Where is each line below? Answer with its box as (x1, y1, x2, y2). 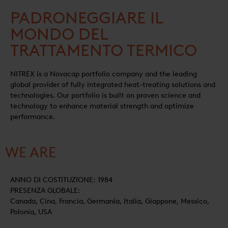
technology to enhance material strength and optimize (10, 102, 194, 110)
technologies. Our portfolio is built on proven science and (10, 91, 201, 100)
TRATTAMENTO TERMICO (10, 41, 197, 60)
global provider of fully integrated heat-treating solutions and (10, 80, 215, 89)
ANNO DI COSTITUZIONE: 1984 (10, 176, 112, 185)
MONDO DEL (10, 24, 108, 44)
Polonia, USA (10, 208, 52, 217)
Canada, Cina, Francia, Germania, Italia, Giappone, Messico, (10, 197, 209, 206)
